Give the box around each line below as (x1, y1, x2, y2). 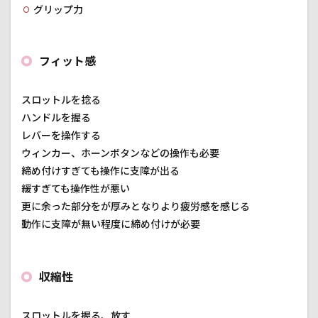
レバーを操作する (21, 129, 101, 142)
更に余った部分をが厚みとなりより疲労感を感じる (21, 200, 250, 213)
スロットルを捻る (21, 94, 101, 106)
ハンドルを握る (21, 111, 91, 124)
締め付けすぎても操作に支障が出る (21, 165, 180, 177)
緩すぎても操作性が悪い (21, 182, 130, 195)
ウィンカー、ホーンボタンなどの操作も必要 (21, 147, 219, 160)
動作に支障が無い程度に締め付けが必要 (21, 218, 200, 231)
